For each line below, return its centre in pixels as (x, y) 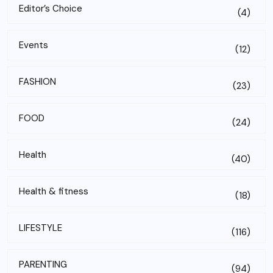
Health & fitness (54, 191)
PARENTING (43, 264)
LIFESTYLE (41, 228)
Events (34, 45)
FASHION (37, 81)
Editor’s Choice (51, 8)
